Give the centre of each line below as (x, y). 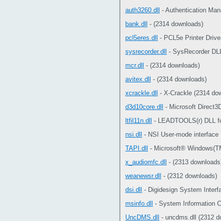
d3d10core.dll (144, 107)
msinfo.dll (139, 203)
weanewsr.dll (143, 176)
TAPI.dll (137, 148)
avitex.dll (138, 79)
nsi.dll (134, 134)
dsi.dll (134, 190)
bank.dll (136, 24)
